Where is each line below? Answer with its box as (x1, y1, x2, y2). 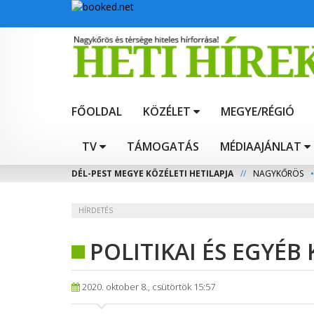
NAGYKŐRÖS (253, 168, 303, 180)
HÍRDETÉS (78, 205, 113, 216)
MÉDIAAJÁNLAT (220, 139, 301, 155)
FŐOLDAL (71, 104, 122, 120)
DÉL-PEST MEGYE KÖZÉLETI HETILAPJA (71, 168, 233, 180)
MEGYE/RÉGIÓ (221, 104, 294, 120)
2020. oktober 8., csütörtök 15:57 (80, 280, 215, 294)
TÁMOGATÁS (127, 139, 199, 155)
